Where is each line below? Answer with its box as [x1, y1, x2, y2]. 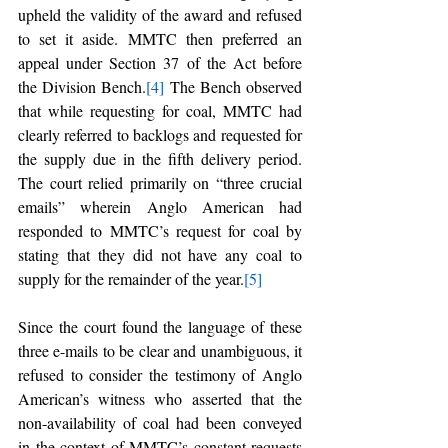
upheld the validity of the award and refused [18, 4, 302, 25]
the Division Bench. [18, 76, 147, 97]
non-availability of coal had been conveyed [18, 412, 302, 433]
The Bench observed [164, 76, 303, 97]
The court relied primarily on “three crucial [18, 172, 302, 193]
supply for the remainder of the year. [18, 268, 244, 289]
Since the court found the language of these [18, 316, 302, 337]
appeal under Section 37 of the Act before [18, 52, 302, 73]
